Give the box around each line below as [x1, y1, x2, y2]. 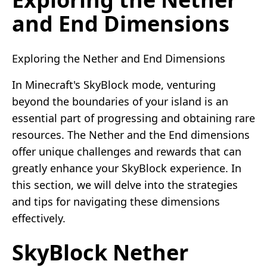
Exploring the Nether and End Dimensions [12, 51, 225, 66]
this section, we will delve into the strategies [12, 177, 238, 192]
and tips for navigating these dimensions [12, 194, 220, 209]
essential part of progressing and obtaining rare [12, 110, 255, 125]
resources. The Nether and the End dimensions [12, 127, 250, 142]
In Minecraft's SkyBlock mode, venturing [12, 77, 216, 92]
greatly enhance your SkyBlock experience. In [12, 160, 241, 175]
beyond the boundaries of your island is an [12, 94, 228, 108]
